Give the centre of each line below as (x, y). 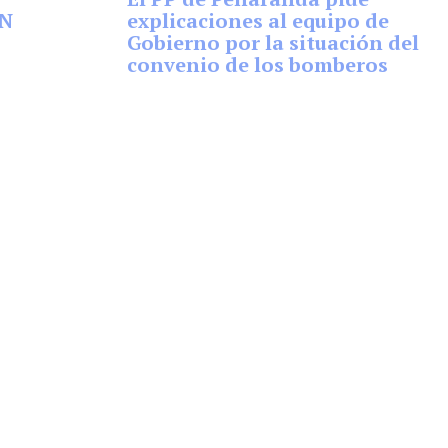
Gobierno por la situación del (272, 42)
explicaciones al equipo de (257, 20)
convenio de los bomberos (257, 64)
